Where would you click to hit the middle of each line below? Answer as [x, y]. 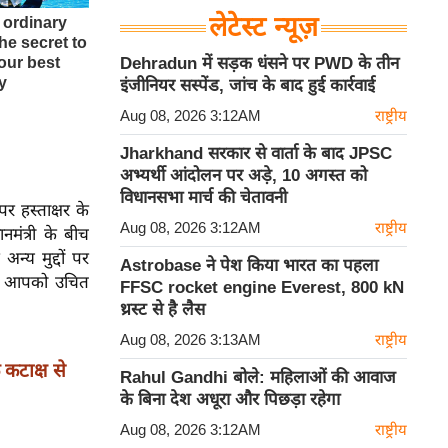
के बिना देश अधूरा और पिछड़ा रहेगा [230, 400]
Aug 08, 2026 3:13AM [190, 340]
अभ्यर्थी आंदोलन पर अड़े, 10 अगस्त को [243, 176]
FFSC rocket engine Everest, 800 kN [262, 288]
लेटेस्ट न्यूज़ [263, 27]
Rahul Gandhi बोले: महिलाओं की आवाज [258, 378]
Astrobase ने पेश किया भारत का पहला [249, 266]
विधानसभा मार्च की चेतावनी [203, 198]
